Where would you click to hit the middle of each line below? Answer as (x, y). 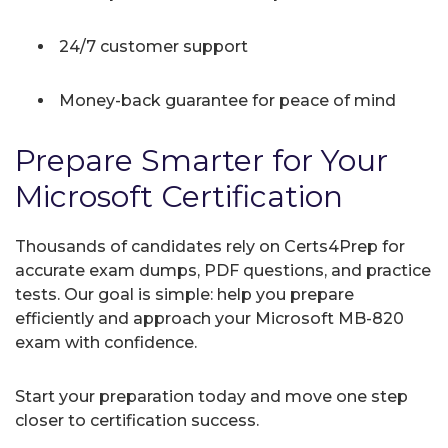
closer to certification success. (137, 420)
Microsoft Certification (179, 196)
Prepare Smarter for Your (201, 160)
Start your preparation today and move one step (211, 396)
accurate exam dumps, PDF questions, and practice (223, 270)
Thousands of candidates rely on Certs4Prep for (210, 246)
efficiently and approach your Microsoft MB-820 (209, 318)
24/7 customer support (151, 46)
